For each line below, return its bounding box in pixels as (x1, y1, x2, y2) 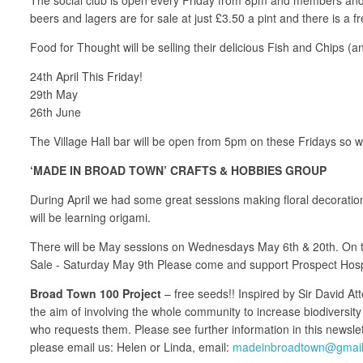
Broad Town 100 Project (30, 284, 161, 301)
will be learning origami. (30, 208, 151, 225)
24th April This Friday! (30, 67, 143, 84)
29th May (30, 85, 78, 102)
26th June (30, 103, 81, 120)
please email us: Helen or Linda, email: (30, 338, 233, 355)
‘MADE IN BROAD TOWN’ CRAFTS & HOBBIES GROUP (30, 161, 327, 178)
